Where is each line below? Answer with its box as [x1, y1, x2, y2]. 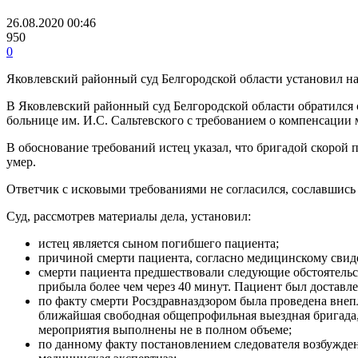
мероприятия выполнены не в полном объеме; [38, 323, 292, 337]
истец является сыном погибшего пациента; [38, 237, 279, 251]
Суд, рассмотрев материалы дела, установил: [6, 209, 251, 224]
